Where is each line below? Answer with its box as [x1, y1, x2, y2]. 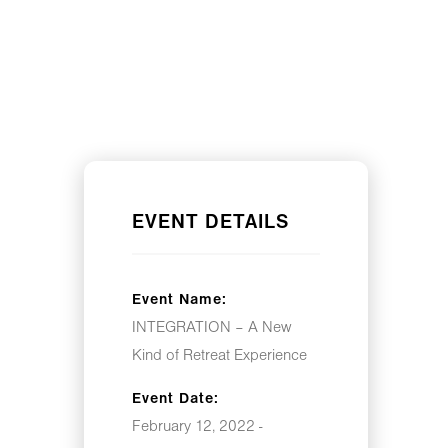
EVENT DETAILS [132, 215, 289, 232]
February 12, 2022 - [132, 420, 262, 435]
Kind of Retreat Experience [132, 349, 307, 364]
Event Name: [132, 294, 227, 307]
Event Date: [132, 393, 219, 406]
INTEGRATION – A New [132, 321, 291, 336]
